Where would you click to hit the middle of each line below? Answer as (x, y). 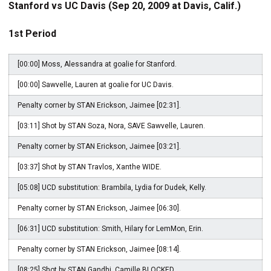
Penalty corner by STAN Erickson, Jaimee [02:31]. (99, 105)
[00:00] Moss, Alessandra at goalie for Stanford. (97, 64)
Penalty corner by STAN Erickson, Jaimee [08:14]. (99, 249)
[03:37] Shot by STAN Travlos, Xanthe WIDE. (90, 167)
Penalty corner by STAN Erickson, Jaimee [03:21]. (99, 146)
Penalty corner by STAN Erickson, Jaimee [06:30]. (99, 208)
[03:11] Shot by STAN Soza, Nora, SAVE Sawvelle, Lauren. (111, 126)
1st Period (32, 34)
